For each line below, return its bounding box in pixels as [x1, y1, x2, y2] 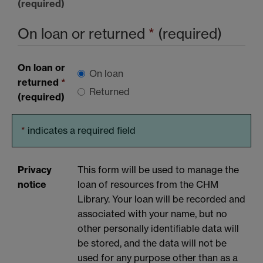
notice [18, 178, 46, 190]
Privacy [18, 163, 52, 176]
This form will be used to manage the [77, 163, 239, 176]
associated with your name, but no [77, 207, 227, 220]
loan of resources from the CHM [77, 178, 218, 190]
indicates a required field [28, 124, 136, 137]
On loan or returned [18, 25, 149, 42]
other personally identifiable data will [77, 222, 239, 234]
